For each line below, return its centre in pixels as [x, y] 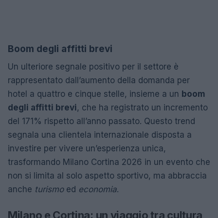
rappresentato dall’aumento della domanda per [99, 80]
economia [98, 189]
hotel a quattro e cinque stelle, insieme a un [95, 94]
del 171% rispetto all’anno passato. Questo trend [101, 121]
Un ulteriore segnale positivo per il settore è [93, 66]
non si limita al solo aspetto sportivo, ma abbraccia [107, 175]
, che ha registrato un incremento [142, 107]
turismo [49, 189]
